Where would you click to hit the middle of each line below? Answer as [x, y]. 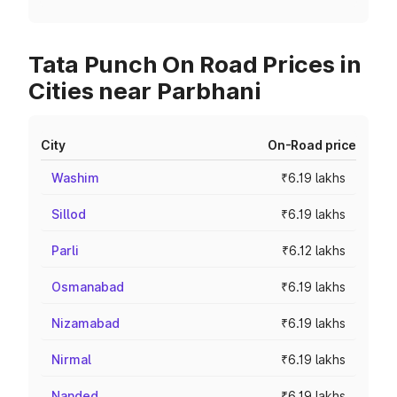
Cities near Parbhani [145, 91]
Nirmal [71, 359]
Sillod [69, 214]
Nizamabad [86, 323]
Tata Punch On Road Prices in [195, 64]
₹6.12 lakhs [314, 250]
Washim [75, 178]
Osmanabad [88, 287]
